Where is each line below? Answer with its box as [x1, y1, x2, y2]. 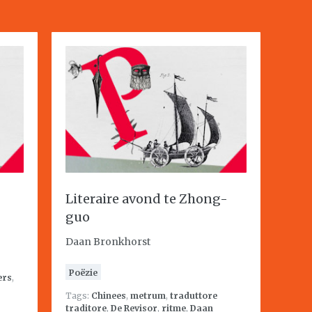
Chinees [91, 290, 126, 301]
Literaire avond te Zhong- [65, 191, 228, 207]
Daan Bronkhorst [65, 235, 150, 248]
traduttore [170, 290, 217, 301]
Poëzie [69, 267, 97, 278]
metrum [130, 290, 166, 301]
